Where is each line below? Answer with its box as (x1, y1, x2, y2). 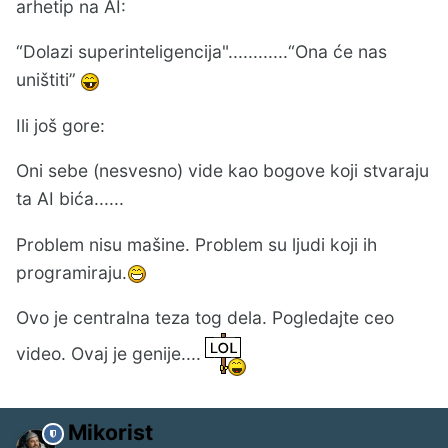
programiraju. (16, 261, 127, 283)
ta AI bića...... (16, 188, 124, 210)
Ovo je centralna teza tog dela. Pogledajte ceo (16, 307, 394, 329)
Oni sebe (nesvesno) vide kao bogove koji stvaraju (16, 160, 429, 182)
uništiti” (16, 69, 81, 91)
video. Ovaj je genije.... (16, 342, 201, 364)
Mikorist (68, 419, 153, 446)
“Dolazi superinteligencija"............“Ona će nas (16, 41, 387, 63)
